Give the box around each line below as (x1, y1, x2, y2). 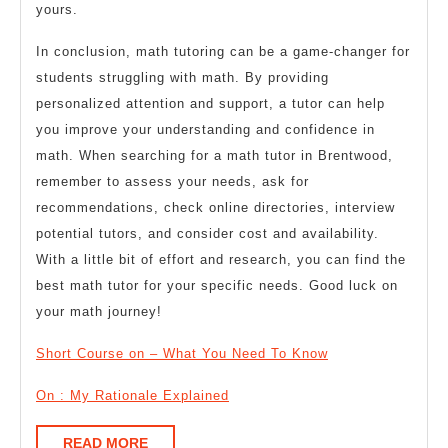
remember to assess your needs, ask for (36, 174, 309, 189)
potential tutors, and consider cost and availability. (36, 226, 379, 241)
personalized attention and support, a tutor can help (36, 96, 385, 111)
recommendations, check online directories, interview (36, 200, 395, 215)
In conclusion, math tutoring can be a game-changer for (36, 44, 410, 59)
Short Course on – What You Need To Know (36, 346, 328, 361)
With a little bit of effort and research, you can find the (36, 252, 406, 267)
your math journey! (36, 304, 162, 319)
